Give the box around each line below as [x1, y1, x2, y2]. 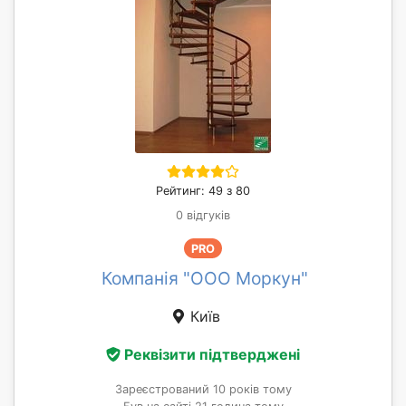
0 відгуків [176, 208, 230, 223]
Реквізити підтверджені [124, 344, 300, 363]
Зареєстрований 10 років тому [114, 382, 292, 396]
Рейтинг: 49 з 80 [156, 184, 250, 198]
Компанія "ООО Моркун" [101, 267, 308, 290]
